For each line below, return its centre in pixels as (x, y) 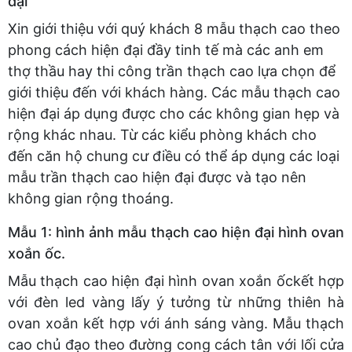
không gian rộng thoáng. (91, 198)
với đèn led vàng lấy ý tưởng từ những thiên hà (176, 302)
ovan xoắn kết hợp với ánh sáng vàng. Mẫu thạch (176, 323)
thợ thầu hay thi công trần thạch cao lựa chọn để (172, 71)
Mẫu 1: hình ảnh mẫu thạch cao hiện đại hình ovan (176, 232)
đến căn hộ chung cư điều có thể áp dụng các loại (174, 156)
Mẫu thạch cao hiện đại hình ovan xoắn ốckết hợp (176, 280)
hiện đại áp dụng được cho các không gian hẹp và (174, 113)
